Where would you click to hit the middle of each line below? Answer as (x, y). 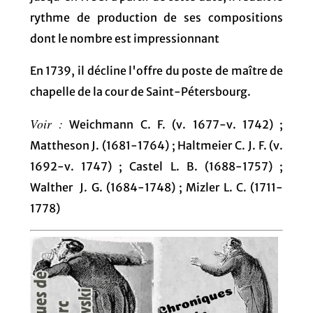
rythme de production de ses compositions (156, 17)
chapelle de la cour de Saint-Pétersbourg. (140, 91)
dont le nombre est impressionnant (124, 38)
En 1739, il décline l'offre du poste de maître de (156, 70)
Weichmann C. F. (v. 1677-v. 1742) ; (173, 124)
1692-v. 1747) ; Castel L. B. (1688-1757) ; (156, 166)
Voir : (46, 123)
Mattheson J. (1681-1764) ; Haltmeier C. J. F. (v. (156, 145)
